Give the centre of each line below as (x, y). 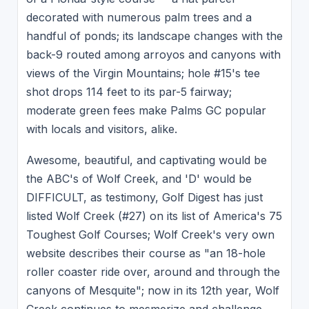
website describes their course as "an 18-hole (146, 253)
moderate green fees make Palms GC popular (146, 111)
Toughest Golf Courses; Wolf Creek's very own (150, 235)
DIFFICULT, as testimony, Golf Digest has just (144, 198)
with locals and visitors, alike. (101, 129)
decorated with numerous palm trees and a (139, 18)
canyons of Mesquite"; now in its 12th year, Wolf (152, 291)
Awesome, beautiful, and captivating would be (146, 160)
